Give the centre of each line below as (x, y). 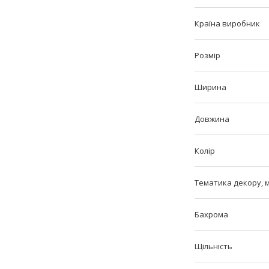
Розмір (207, 55)
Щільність (213, 246)
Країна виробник (227, 23)
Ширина (210, 87)
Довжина (212, 119)
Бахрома (211, 214)
